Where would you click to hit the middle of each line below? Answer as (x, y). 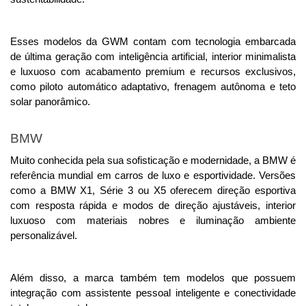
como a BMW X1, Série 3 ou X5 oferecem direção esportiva (153, 191)
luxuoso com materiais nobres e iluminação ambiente (153, 221)
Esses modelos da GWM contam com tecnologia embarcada (153, 41)
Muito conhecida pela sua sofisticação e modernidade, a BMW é (153, 161)
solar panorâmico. (50, 101)
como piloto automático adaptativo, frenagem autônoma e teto (153, 86)
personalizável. (44, 236)
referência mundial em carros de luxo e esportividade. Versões (153, 176)
